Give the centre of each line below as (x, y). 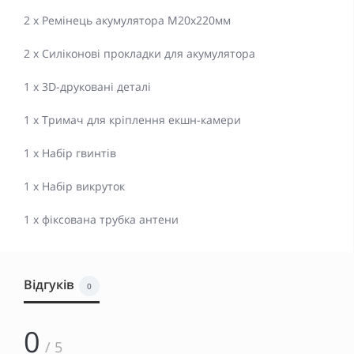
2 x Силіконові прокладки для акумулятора (139, 54)
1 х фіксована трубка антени (101, 220)
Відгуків (49, 285)
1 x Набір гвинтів (70, 153)
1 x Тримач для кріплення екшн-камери (132, 120)
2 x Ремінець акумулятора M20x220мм (127, 21)
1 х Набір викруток (74, 186)
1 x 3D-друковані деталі (87, 87)
